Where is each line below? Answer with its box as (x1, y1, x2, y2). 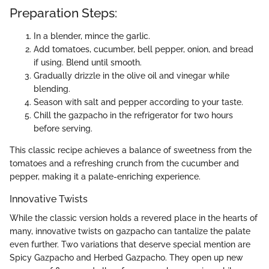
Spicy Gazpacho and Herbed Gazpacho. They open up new (10, 252, 243, 262)
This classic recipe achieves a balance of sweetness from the (10, 145, 252, 155)
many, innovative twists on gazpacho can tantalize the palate (10, 226, 250, 236)
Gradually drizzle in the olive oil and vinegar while (34, 70, 229, 80)
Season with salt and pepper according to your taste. (34, 97, 243, 107)
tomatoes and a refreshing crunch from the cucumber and (10, 158, 239, 168)
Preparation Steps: (10, 5, 117, 21)
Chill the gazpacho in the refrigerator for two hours (34, 110, 233, 120)
